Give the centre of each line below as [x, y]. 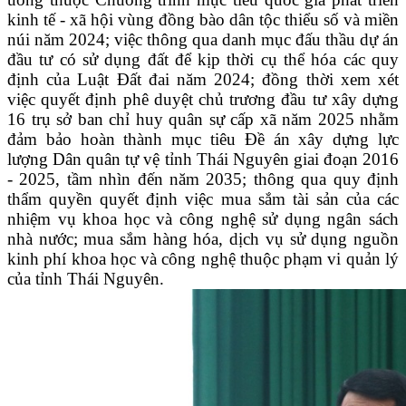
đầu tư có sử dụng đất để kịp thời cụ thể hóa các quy [203, 60]
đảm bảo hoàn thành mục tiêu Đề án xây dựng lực [203, 140]
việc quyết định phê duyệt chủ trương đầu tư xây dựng [203, 100]
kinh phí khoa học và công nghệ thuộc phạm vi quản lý [203, 259]
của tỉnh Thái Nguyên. [86, 279]
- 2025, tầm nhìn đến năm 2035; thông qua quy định [203, 179]
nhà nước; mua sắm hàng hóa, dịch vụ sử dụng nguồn [203, 239]
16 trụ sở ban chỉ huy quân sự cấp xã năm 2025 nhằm [203, 120]
